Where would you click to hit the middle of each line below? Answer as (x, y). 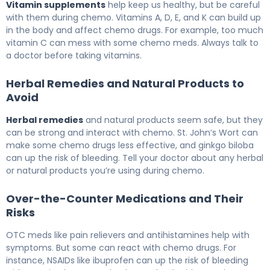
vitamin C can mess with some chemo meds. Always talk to (132, 43)
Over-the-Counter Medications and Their (125, 199)
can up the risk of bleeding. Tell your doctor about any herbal (135, 158)
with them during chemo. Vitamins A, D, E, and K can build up (133, 18)
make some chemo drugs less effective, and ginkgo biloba (130, 146)
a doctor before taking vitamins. (74, 56)
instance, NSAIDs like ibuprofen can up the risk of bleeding (127, 261)
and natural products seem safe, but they (173, 120)
